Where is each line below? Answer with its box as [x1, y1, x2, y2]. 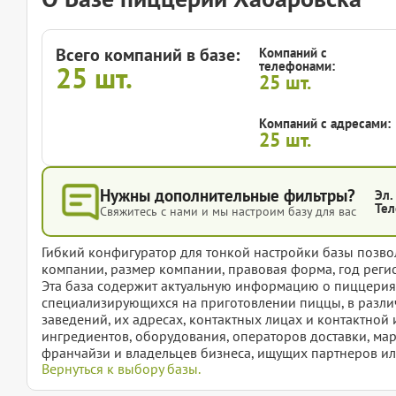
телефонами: [259, 57, 335, 75]
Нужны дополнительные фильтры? [100, 185, 355, 207]
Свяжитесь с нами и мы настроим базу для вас [100, 203, 356, 220]
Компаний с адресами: [259, 115, 391, 133]
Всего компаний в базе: [56, 43, 240, 67]
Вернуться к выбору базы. [42, 360, 201, 378]
